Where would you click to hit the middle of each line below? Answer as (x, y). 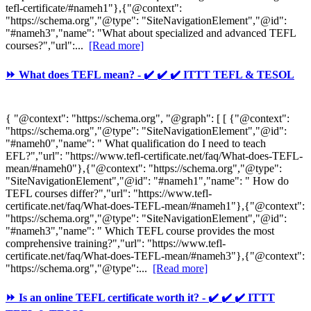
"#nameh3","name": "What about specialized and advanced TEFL (151, 33)
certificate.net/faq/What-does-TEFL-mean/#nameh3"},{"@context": (155, 256)
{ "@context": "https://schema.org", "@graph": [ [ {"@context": (148, 119)
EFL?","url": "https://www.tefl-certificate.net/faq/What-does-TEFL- (154, 156)
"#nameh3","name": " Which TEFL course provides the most (140, 231)
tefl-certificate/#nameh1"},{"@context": (94, 8)
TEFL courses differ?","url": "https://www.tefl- (109, 194)
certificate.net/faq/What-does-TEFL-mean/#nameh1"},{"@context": (155, 206)
